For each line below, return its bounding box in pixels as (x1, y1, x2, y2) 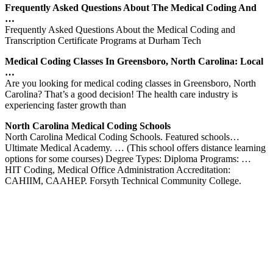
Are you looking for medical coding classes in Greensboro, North (5, 77, 256, 88)
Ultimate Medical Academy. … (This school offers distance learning (5, 142, 266, 153)
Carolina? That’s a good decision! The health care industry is (5, 88, 238, 99)
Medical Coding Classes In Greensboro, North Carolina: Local (5, 55, 263, 66)
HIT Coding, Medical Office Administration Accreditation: (5, 164, 230, 175)
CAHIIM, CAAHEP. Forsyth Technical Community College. (5, 175, 241, 186)
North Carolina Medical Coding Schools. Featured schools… (5, 131, 239, 142)
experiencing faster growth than (5, 99, 126, 110)
